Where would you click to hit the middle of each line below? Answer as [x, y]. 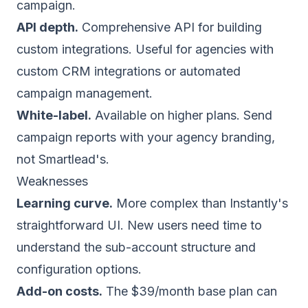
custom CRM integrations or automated [129, 71]
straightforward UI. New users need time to [139, 225]
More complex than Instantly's [200, 203]
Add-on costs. [59, 291]
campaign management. [85, 93]
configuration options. [79, 269]
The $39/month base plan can [190, 291]
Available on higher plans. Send [182, 115]
